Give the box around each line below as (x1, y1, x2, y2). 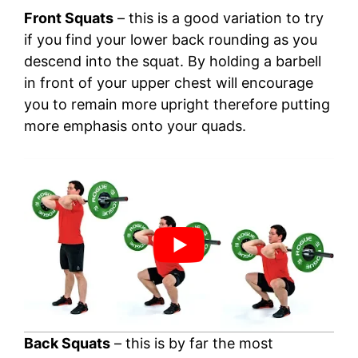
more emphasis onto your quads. (24, 117, 246, 134)
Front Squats (24, 9, 113, 26)
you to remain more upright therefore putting (24, 95, 330, 113)
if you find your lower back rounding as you (24, 30, 317, 48)
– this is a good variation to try (113, 9, 324, 26)
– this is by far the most (110, 334, 273, 352)
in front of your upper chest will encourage (24, 74, 313, 91)
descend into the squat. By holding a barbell (24, 52, 321, 70)
